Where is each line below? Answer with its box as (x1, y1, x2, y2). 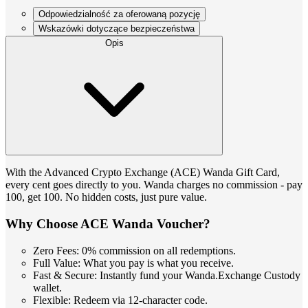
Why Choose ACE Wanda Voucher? (5, 216, 210, 231)
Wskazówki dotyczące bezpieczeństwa (38, 23, 195, 34)
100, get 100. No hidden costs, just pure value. (5, 191, 212, 203)
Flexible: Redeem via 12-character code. (33, 294, 208, 306)
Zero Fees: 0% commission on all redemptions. (33, 244, 236, 256)
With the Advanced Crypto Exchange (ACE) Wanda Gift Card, (5, 166, 280, 179)
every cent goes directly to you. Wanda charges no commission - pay (5, 179, 302, 191)
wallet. (33, 281, 62, 294)
